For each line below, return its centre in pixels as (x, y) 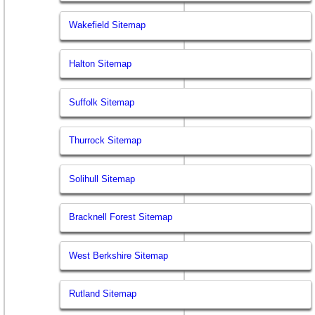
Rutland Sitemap (103, 294)
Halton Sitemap (101, 63)
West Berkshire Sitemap (119, 255)
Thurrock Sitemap (105, 141)
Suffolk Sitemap (102, 102)
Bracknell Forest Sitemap (121, 217)
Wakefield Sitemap (108, 25)
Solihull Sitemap (102, 179)
